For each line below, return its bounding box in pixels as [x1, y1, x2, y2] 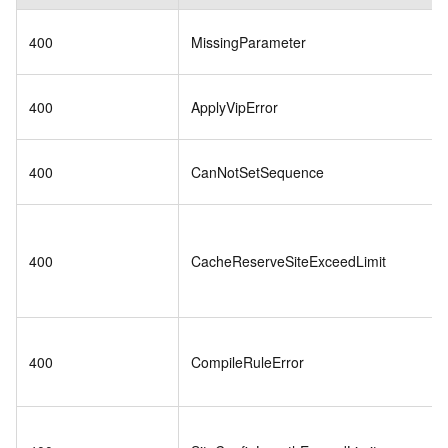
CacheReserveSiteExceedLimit [191, 250, 386, 271]
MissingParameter [191, 31, 306, 52]
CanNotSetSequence [191, 161, 324, 182]
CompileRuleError [191, 351, 304, 372]
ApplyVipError [191, 96, 278, 117]
